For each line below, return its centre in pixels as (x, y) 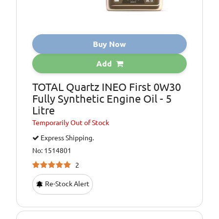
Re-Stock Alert (67, 184)
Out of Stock (90, 123)
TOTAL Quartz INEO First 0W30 (107, 87)
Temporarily (52, 123)
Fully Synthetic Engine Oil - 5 (102, 99)
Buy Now (109, 44)
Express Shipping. (67, 138)
